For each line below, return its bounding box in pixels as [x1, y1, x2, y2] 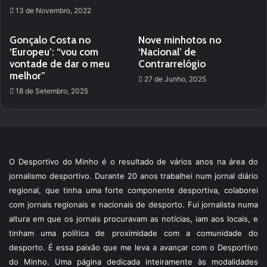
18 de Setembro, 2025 [15, 86, 88, 95]
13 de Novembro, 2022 [15, 5, 91, 15]
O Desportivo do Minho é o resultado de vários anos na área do [9, 156, 258, 166]
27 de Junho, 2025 [144, 74, 206, 83]
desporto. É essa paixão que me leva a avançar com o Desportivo [9, 242, 258, 252]
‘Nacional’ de [138, 45, 196, 58]
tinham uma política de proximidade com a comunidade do [9, 228, 258, 238]
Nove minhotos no [138, 33, 221, 46]
